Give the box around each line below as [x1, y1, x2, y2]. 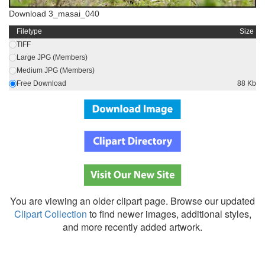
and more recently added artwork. [63, 220, 202, 234]
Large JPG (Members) [17, 53, 88, 62]
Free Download [17, 79, 66, 88]
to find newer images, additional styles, [86, 207, 251, 221]
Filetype [17, 27, 42, 36]
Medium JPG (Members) [17, 66, 95, 75]
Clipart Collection [14, 207, 87, 221]
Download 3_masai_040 [9, 9, 99, 19]
